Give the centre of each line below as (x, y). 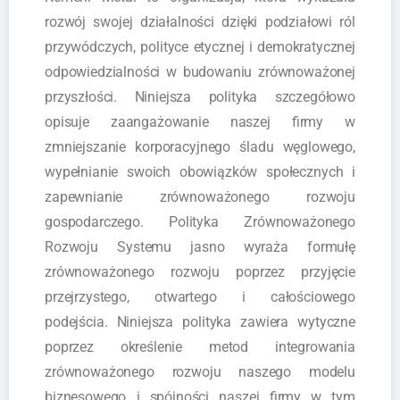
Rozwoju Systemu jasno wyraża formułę (200, 246)
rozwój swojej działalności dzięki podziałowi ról (200, 21)
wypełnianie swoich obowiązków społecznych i (200, 171)
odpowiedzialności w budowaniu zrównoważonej (200, 71)
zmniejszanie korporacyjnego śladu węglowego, (200, 146)
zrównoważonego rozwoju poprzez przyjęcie (200, 271)
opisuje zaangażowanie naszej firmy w (200, 121)
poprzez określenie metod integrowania (200, 346)
